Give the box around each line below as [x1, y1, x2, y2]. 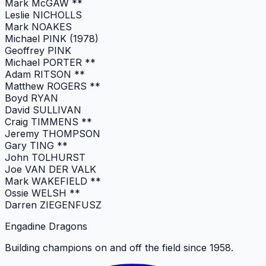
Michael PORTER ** [5, 56, 96, 68]
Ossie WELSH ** [5, 186, 80, 199]
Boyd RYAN [5, 91, 58, 104]
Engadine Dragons [5, 220, 87, 232]
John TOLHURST [5, 151, 85, 163]
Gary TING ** [5, 139, 68, 151]
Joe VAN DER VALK [5, 163, 96, 175]
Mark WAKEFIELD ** [5, 175, 101, 187]
